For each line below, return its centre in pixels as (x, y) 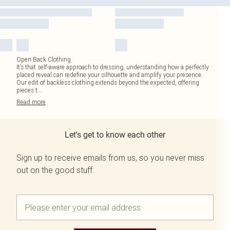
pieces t (27, 90)
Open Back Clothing (44, 59)
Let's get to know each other (115, 135)
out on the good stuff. (55, 170)
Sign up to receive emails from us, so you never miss (110, 158)
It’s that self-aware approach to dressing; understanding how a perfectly (113, 67)
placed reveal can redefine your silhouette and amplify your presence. (110, 75)
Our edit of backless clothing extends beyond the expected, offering (108, 82)
